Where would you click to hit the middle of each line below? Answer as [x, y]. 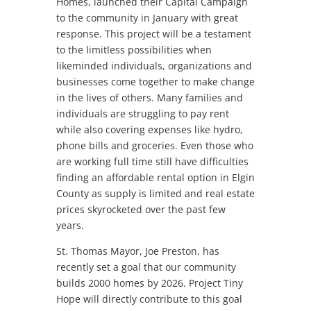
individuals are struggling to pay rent [142, 113]
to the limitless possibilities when [134, 49]
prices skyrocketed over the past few [141, 209]
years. [70, 225]
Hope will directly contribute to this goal [149, 299]
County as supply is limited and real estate [155, 193]
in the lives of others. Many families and [149, 97]
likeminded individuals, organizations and [154, 65]
